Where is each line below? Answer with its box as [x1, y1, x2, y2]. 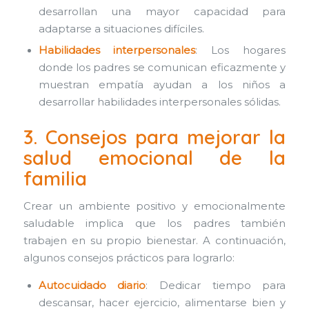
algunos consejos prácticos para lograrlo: [23, 251, 235, 264]
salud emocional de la [23, 145, 286, 170]
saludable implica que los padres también [23, 217, 286, 230]
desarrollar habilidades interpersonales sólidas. [38, 95, 281, 108]
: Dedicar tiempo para [146, 279, 286, 292]
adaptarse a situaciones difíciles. [38, 22, 204, 35]
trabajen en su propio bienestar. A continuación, [23, 234, 286, 247]
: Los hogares [195, 43, 286, 57]
